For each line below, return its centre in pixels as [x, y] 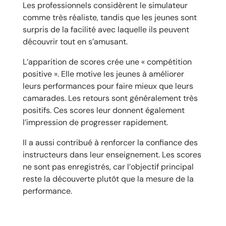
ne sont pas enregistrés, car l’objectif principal [108, 167]
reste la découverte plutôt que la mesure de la [108, 179]
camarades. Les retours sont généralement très [110, 98]
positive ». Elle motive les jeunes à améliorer [103, 74]
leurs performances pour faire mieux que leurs [108, 86]
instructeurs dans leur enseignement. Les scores [112, 155]
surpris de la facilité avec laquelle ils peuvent [106, 30]
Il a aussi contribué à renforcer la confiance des [110, 143]
